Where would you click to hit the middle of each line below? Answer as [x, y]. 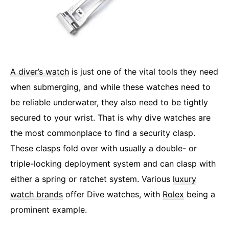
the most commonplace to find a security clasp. [103, 133]
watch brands [37, 194]
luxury [185, 179]
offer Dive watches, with [113, 194]
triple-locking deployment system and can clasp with [113, 163]
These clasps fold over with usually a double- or [104, 148]
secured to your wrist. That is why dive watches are [110, 117]
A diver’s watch [40, 71]
